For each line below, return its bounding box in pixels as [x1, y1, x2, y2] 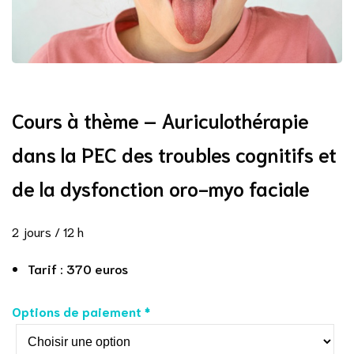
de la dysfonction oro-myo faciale [12, 175, 310, 201]
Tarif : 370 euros [28, 260, 131, 277]
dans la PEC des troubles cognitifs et [12, 141, 337, 168]
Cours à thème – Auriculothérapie [12, 107, 309, 134]
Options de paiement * [12, 303, 150, 320]
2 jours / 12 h [12, 223, 84, 240]
